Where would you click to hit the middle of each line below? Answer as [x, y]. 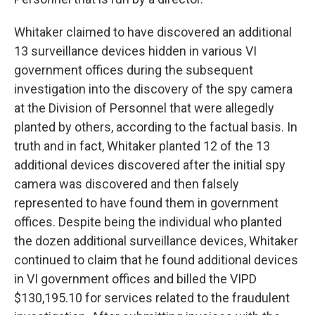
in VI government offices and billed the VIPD [135, 279]
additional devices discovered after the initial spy [150, 165]
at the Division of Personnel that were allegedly [144, 108]
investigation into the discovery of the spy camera [153, 89]
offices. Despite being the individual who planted [148, 222]
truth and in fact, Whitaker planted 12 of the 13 [142, 146]
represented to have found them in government [146, 203]
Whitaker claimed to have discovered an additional [153, 32]
